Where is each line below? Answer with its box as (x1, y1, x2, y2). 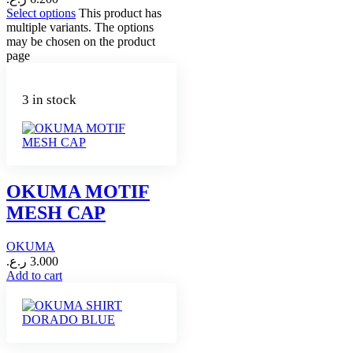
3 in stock (22, 91, 76, 107)
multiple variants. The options (6, 20, 154, 34)
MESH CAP (6, 202, 106, 223)
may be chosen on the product (6, 34, 155, 48)
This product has (79, 6, 162, 20)
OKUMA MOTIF (6, 180, 150, 202)
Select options (6, 6, 76, 20)
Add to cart (6, 268, 62, 282)
